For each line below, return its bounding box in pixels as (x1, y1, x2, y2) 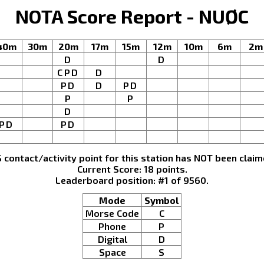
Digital (97, 233, 127, 245)
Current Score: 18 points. (77, 163, 187, 174)
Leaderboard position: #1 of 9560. (55, 174, 209, 186)
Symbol (144, 194, 179, 206)
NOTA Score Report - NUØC (15, 5, 249, 27)
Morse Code (85, 207, 139, 219)
